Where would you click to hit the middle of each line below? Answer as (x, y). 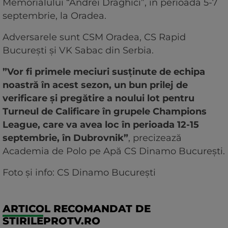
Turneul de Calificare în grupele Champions (105, 112)
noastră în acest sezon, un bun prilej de (95, 85)
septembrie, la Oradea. (56, 16)
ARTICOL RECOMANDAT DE (77, 209)
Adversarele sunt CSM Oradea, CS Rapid (94, 37)
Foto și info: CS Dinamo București (79, 173)
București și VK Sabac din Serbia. (78, 51)
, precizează (155, 138)
